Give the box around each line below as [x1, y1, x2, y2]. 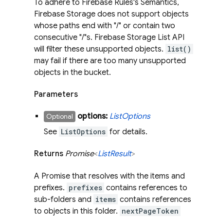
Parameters [34, 89, 78, 99]
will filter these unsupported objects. [34, 44, 165, 54]
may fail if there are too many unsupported [34, 55, 186, 66]
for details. [108, 127, 147, 137]
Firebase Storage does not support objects [34, 9, 189, 19]
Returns [34, 149, 65, 159]
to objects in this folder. [34, 206, 120, 216]
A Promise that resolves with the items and [34, 171, 185, 181]
